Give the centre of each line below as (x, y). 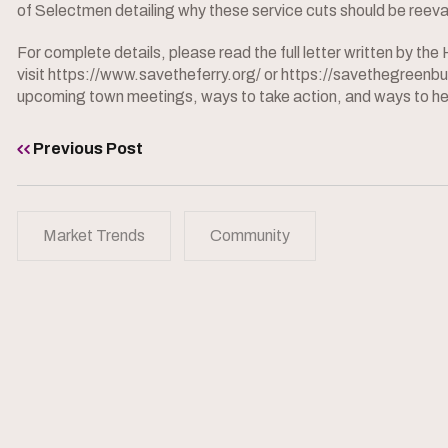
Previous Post (88, 149)
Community (250, 236)
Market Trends (94, 236)
